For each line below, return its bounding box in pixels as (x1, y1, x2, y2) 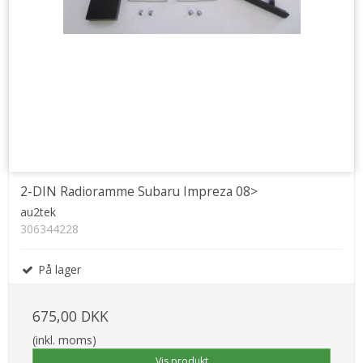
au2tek (20, 203, 56, 220)
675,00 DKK (32, 305, 109, 326)
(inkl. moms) (32, 331, 96, 348)
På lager (35, 261, 81, 277)
